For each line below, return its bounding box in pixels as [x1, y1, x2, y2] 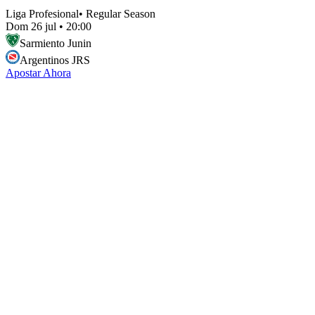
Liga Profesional [6, 7, 79, 20]
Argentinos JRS [20, 53, 90, 66]
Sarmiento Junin [20, 37, 91, 49]
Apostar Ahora [6, 66, 71, 79]
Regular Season [86, 7, 155, 20]
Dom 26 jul [6, 20, 56, 32]
